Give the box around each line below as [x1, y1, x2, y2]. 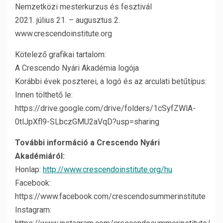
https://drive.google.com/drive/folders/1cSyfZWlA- [15, 104, 196, 113]
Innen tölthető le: [15, 90, 73, 100]
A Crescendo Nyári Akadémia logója [15, 63, 139, 73]
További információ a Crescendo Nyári [15, 138, 160, 147]
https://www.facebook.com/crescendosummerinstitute [15, 192, 206, 201]
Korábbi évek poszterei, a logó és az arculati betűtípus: [15, 77, 207, 86]
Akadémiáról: [15, 151, 65, 161]
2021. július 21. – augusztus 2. [15, 15, 120, 25]
